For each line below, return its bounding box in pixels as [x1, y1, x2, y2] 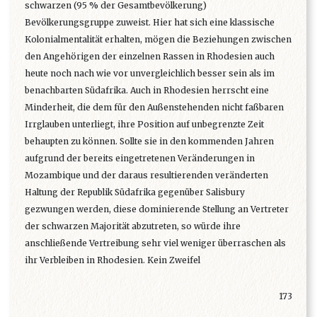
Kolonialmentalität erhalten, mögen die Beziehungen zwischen [25, 34, 292, 45]
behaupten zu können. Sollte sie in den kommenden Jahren [25, 136, 274, 147]
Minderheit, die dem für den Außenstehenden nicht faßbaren [25, 102, 284, 113]
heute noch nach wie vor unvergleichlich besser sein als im [25, 68, 275, 79]
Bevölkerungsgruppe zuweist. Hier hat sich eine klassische [25, 17, 275, 28]
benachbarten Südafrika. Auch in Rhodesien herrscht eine [25, 85, 269, 96]
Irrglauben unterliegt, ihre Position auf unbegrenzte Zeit [25, 119, 264, 130]
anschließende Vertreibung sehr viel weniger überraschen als [25, 238, 286, 249]
